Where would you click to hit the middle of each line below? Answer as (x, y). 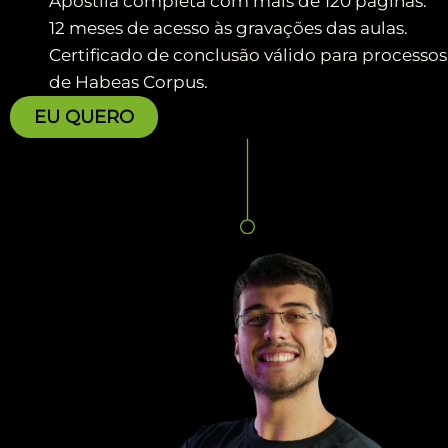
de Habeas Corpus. (128, 81)
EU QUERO (84, 116)
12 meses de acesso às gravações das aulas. (228, 27)
